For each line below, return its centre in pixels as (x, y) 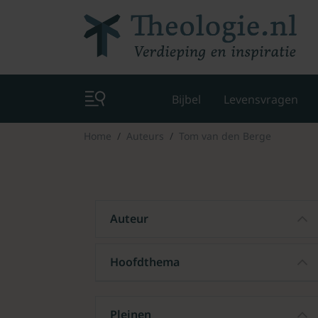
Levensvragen (261, 99)
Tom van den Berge (225, 136)
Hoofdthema (145, 262)
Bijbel (186, 99)
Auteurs (145, 136)
